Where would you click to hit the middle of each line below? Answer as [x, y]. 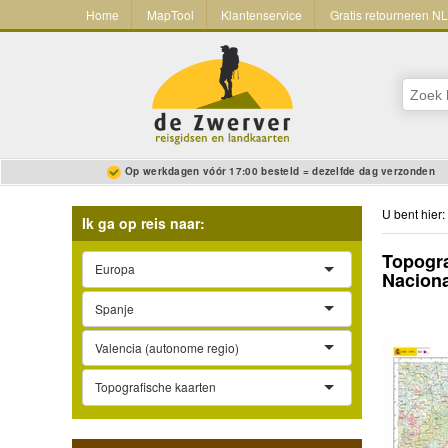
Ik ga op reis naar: [143, 223]
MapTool [170, 15]
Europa [115, 269]
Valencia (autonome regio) [167, 348]
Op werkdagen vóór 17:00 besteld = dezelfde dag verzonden [280, 171]
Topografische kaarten [155, 387]
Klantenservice [262, 15]
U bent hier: [413, 214]
